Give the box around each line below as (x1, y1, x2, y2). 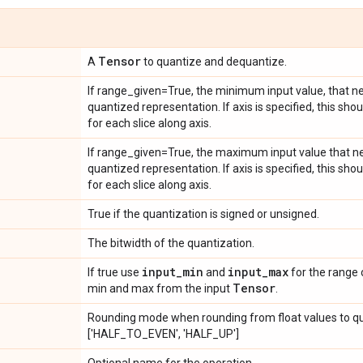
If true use (88, 266, 142, 279)
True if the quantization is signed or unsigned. (88, 207, 319, 220)
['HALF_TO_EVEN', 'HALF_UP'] (88, 327, 239, 340)
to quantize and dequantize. (141, 55, 287, 68)
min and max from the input (88, 282, 233, 295)
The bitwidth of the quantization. (88, 237, 254, 250)
